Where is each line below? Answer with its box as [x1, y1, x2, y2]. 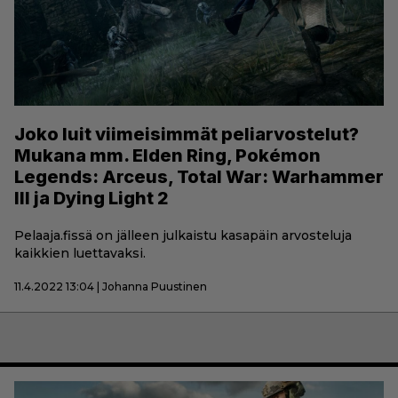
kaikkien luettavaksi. [14, 244, 146, 261]
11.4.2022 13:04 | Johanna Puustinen [14, 279, 207, 293]
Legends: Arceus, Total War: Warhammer [14, 165, 384, 187]
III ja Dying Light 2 [14, 187, 169, 209]
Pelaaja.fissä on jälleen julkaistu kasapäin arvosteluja [14, 227, 352, 243]
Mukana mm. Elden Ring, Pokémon [14, 144, 321, 166]
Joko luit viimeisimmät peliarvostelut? [14, 123, 359, 145]
